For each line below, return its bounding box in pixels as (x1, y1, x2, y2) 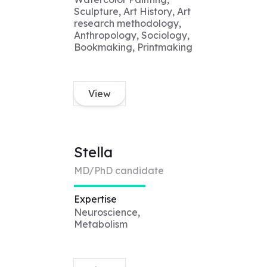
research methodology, (73, 17, 181, 30)
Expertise (73, 193, 117, 206)
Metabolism (73, 218, 128, 231)
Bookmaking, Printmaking (73, 41, 193, 54)
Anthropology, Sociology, (73, 29, 190, 42)
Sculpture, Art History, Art (73, 5, 191, 18)
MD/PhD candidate (73, 164, 164, 177)
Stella (73, 143, 113, 162)
